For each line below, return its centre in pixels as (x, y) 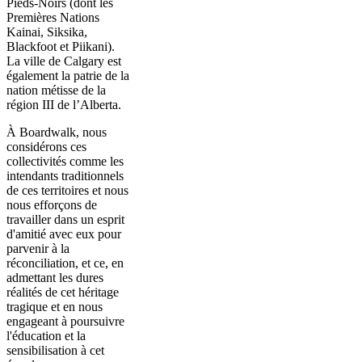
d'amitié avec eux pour (64, 234)
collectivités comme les (65, 161)
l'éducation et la (46, 335)
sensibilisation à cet (55, 350)
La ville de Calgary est (64, 61)
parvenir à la (38, 248)
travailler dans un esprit (65, 219)
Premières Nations (53, 17)
